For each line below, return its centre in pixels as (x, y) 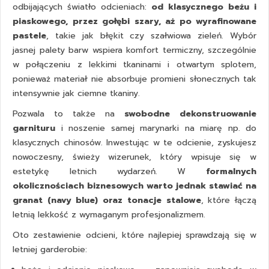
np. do (239, 128)
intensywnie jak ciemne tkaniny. (76, 94)
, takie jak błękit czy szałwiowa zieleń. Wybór (151, 36)
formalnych (231, 172)
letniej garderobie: (50, 250)
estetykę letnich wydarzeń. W (109, 172)
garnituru (34, 128)
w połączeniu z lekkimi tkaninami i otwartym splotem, (134, 65)
